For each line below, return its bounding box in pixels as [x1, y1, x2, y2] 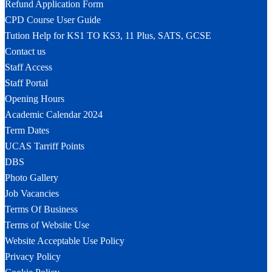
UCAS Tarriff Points [5, 140, 84, 151]
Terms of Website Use [5, 219, 89, 230]
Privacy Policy [5, 251, 61, 262]
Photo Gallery [5, 172, 58, 183]
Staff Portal [5, 77, 48, 88]
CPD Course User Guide [5, 14, 101, 25]
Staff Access [5, 61, 52, 72]
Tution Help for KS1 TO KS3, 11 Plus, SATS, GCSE [5, 30, 211, 41]
